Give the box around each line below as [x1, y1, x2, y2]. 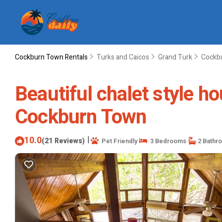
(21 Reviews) [42, 135, 85, 146]
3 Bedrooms [147, 136, 186, 146]
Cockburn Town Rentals [15, 52, 89, 62]
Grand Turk [158, 52, 192, 62]
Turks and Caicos [97, 52, 149, 62]
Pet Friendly [99, 136, 137, 146]
